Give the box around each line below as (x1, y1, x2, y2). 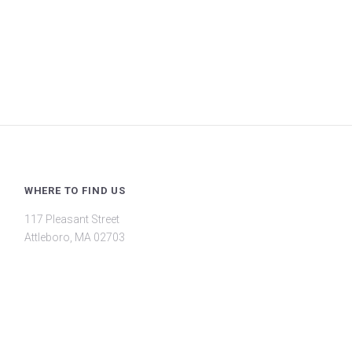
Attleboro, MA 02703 (24, 231, 125, 244)
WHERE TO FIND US (24, 184, 126, 196)
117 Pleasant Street (24, 213, 119, 226)
